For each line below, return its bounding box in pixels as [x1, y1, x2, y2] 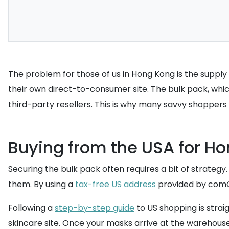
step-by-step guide [55, 202, 134, 214]
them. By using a [8, 178, 75, 190]
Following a [8, 202, 55, 214]
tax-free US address [75, 178, 156, 190]
